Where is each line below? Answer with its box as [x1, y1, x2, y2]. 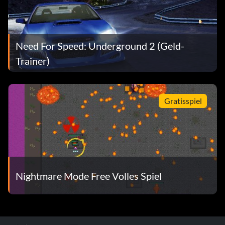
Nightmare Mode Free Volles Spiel [16, 169, 162, 182]
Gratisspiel [164, 95, 202, 105]
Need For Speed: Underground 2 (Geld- [16, 39, 184, 52]
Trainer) [16, 54, 50, 67]
